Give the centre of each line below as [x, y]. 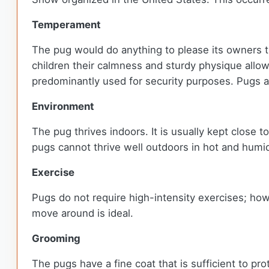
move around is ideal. [83, 213]
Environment [63, 107]
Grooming [56, 239]
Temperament [66, 25]
